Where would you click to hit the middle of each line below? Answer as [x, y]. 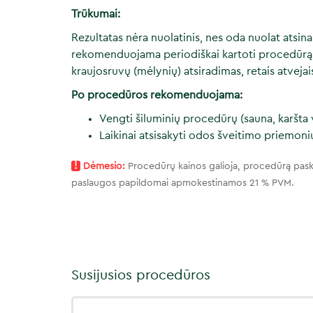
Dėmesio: [103, 166]
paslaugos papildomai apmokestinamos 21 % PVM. [183, 183]
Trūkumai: [96, 14]
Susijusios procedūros [141, 275]
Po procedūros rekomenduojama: [157, 95]
